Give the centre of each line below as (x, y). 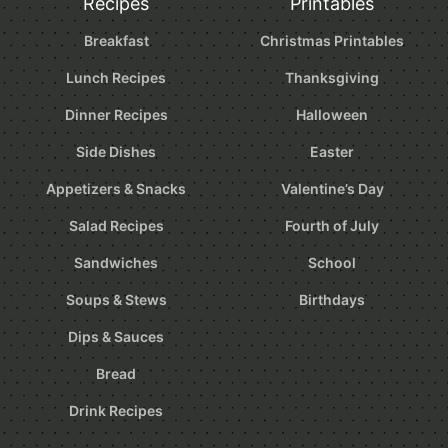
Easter (332, 151)
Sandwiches (116, 262)
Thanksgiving (332, 77)
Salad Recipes (116, 225)
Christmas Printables (332, 40)
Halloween (332, 114)
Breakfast (116, 40)
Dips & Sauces (116, 336)
